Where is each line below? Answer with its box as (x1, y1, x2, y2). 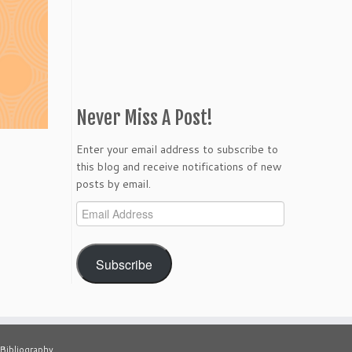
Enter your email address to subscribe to (76, 141, 278, 157)
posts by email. (76, 176, 151, 192)
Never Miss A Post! (76, 106, 213, 130)
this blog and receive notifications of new (76, 159, 282, 174)
